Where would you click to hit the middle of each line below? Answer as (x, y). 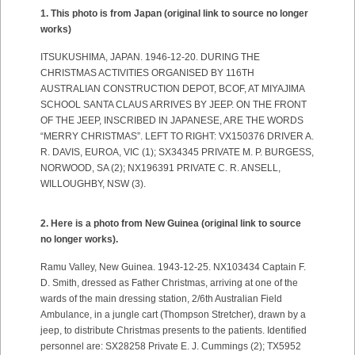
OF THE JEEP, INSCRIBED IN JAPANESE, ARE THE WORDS (172, 120)
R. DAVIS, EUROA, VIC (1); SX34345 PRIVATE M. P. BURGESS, (177, 152)
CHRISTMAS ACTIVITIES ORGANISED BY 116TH (147, 73)
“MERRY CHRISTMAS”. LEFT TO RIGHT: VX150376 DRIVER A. (177, 136)
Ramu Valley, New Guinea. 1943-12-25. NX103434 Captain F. (173, 267)
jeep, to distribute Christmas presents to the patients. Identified (174, 330)
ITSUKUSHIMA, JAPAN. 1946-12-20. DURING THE (150, 57)
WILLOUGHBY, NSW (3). (93, 184)
